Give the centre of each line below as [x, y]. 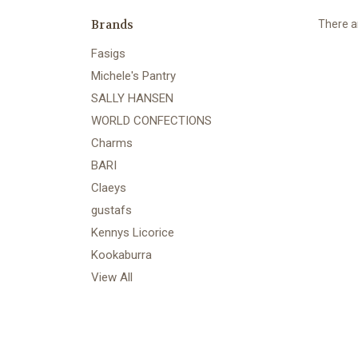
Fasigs [108, 53]
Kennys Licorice [133, 232]
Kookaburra [121, 255]
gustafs [111, 210]
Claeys [109, 187]
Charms [112, 143]
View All [112, 277]
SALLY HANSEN [132, 98]
